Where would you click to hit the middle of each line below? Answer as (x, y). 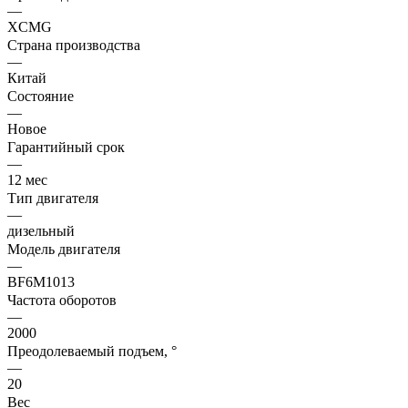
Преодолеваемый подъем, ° (92, 351)
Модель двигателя (64, 249)
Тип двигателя (53, 198)
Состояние (41, 96)
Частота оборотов (62, 300)
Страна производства (74, 45)
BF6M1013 (41, 281)
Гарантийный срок (66, 147)
